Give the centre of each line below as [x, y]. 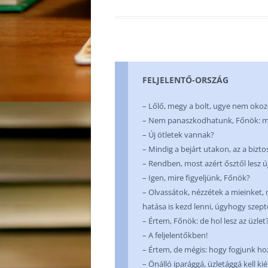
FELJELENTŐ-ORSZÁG [185, 80]
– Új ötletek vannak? [178, 135]
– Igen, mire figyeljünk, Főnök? [196, 178]
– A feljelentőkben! [175, 235]
